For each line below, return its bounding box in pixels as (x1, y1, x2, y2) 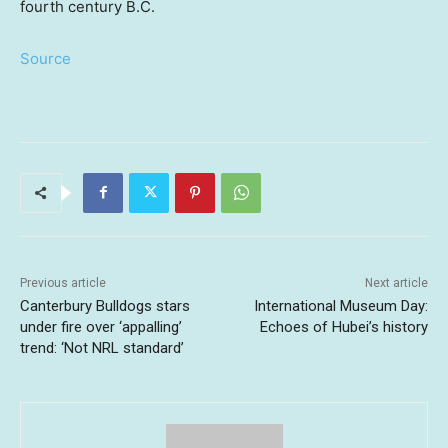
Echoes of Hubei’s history (259, 317, 428, 336)
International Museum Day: (253, 296, 428, 315)
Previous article (20, 275, 106, 290)
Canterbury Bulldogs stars (20, 296, 190, 315)
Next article (364, 275, 428, 290)
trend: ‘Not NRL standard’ (20, 338, 184, 357)
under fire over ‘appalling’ (20, 317, 182, 336)
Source (20, 48, 71, 68)
